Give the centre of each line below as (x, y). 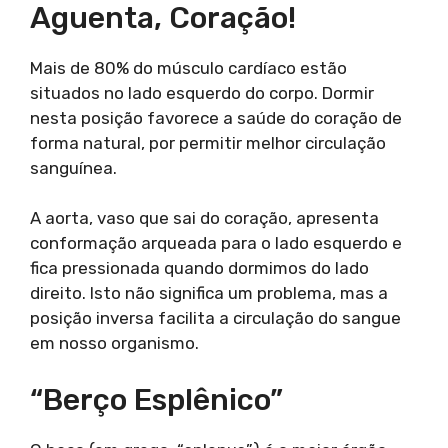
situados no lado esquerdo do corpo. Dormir (202, 92)
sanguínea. (73, 167)
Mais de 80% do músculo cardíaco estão (188, 67)
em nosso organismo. (114, 343)
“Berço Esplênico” (156, 399)
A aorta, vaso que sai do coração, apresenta (204, 218)
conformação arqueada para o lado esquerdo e (216, 243)
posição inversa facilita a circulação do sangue (215, 318)
